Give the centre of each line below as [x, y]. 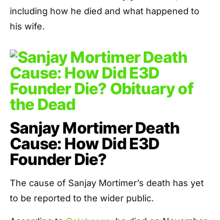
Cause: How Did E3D [85, 144]
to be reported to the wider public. [82, 198]
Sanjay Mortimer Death [95, 128]
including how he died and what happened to [105, 11]
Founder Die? [58, 159]
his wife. [27, 26]
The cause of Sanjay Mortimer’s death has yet [107, 183]
